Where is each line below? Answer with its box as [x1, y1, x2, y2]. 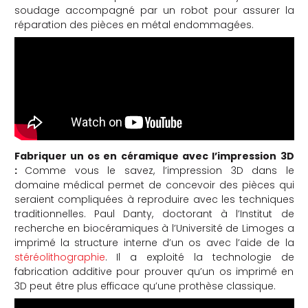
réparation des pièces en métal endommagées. [14, 17, 254, 32]
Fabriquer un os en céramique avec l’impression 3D [14, 148, 294, 163]
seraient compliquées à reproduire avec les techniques [14, 192, 294, 206]
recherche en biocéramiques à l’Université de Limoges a [14, 221, 294, 235]
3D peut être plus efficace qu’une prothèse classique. [14, 278, 276, 293]
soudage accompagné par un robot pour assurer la [14, 3, 294, 17]
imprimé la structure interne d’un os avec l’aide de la [14, 235, 294, 250]
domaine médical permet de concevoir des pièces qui [14, 177, 294, 192]
